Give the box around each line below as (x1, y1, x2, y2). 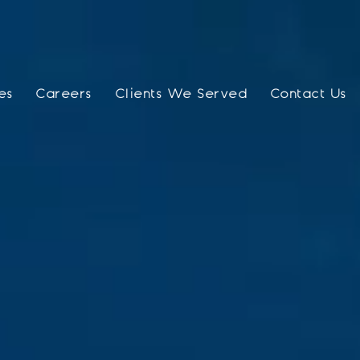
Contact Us (270, 88, 347, 101)
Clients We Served (115, 88, 247, 101)
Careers (36, 88, 92, 101)
